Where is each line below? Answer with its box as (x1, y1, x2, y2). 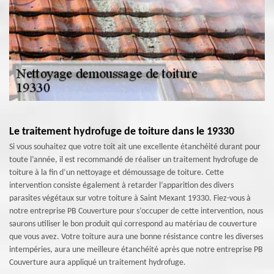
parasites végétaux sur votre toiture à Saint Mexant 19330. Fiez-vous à (9, 194, 251, 203)
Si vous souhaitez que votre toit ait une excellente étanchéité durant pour (9, 143, 261, 152)
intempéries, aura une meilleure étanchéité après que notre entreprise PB (9, 245, 263, 254)
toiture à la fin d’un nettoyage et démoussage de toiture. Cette (9, 168, 224, 177)
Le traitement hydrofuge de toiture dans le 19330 (9, 126, 234, 138)
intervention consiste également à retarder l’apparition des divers (9, 181, 234, 190)
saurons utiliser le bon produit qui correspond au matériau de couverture (9, 220, 257, 229)
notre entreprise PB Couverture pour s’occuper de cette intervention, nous (9, 207, 263, 216)
